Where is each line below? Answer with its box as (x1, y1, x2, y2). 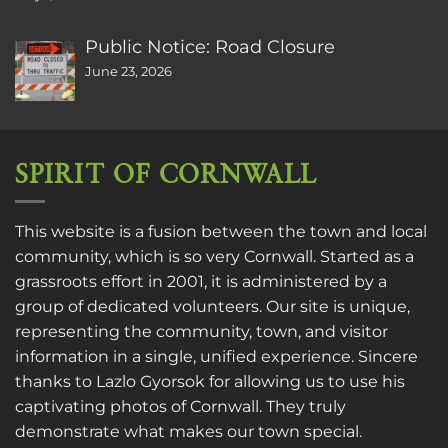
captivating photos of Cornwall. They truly (15, 397, 346, 417)
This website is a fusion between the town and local (15, 222, 427, 242)
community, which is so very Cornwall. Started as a (15, 247, 414, 267)
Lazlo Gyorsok (96, 372, 205, 392)
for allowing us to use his (205, 372, 405, 392)
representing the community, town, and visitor (15, 322, 388, 342)
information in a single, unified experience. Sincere (15, 347, 418, 367)
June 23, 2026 (85, 63, 172, 79)
